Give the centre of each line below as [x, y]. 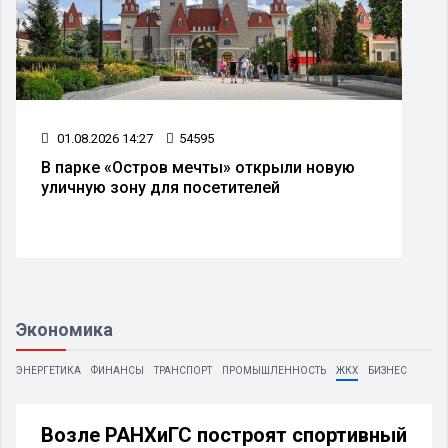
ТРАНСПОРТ [183, 370]
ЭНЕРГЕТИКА [48, 370]
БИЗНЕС [387, 370]
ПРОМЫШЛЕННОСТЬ [274, 370]
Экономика [64, 329]
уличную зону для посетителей [160, 187]
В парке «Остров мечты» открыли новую [198, 167]
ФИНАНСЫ [117, 370]
